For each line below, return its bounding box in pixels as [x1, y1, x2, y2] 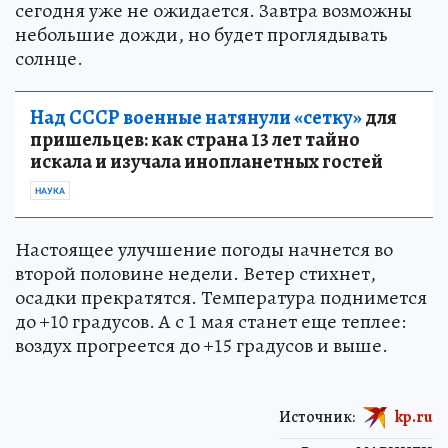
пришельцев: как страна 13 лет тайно [30, 125, 360, 153]
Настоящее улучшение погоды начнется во [15, 235, 393, 263]
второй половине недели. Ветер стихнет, [15, 259, 376, 287]
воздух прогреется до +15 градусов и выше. [15, 331, 388, 359]
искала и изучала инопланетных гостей [30, 147, 383, 175]
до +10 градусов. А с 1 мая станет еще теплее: [15, 307, 406, 335]
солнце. [15, 44, 83, 72]
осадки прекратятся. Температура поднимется [15, 283, 427, 311]
